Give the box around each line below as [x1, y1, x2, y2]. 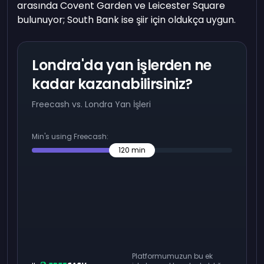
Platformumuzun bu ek [132, 251, 213, 262]
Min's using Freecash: [32, 131, 109, 142]
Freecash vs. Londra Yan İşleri [32, 98, 151, 111]
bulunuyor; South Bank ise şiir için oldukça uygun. [17, 13, 236, 27]
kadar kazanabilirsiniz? [32, 74, 193, 94]
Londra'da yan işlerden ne [32, 55, 212, 75]
